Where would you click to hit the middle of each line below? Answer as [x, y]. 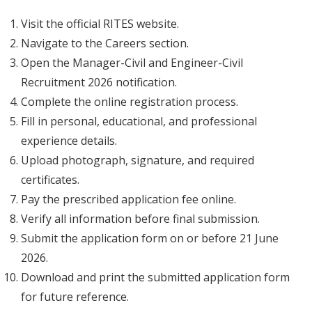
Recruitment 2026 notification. [99, 82]
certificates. [50, 180]
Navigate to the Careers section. [105, 43]
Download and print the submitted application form [155, 277]
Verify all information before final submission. [140, 219]
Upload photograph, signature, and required [138, 160]
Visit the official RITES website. [100, 24]
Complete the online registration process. [130, 102]
